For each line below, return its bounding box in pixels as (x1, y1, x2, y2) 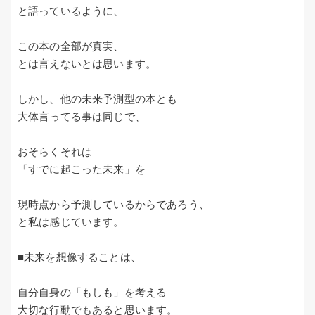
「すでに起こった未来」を (18, 163, 146, 176)
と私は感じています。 (18, 216, 124, 229)
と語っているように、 (18, 5, 124, 18)
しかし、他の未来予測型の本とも (18, 93, 178, 105)
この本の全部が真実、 (18, 40, 124, 53)
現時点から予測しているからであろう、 (18, 198, 210, 211)
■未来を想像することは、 (18, 251, 141, 264)
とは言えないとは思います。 (18, 58, 157, 70)
